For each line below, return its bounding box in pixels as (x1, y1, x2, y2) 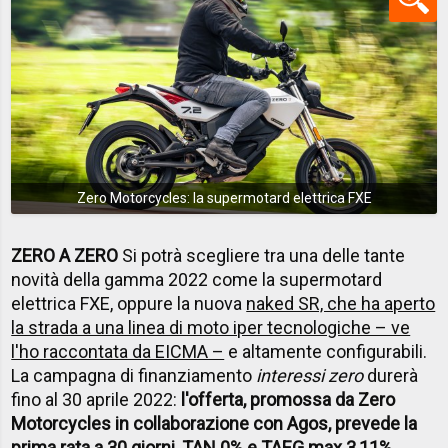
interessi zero (256, 364, 364, 386)
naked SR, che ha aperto (246, 292, 436, 314)
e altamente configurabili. (224, 340, 428, 362)
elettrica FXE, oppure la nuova (11, 292, 247, 314)
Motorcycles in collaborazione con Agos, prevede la (11, 412, 418, 434)
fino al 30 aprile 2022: (11, 388, 182, 410)
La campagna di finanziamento (11, 364, 257, 386)
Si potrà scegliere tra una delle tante (118, 244, 406, 266)
